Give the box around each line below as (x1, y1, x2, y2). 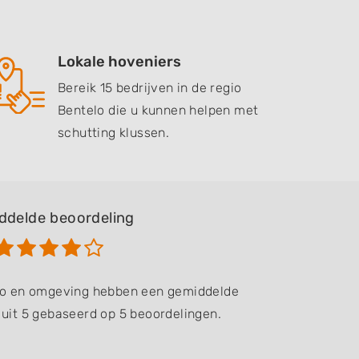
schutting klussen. (58, 125, 170, 140)
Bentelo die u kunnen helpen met (58, 103, 259, 118)
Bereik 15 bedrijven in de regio (58, 80, 242, 95)
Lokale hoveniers (58, 53, 181, 71)
